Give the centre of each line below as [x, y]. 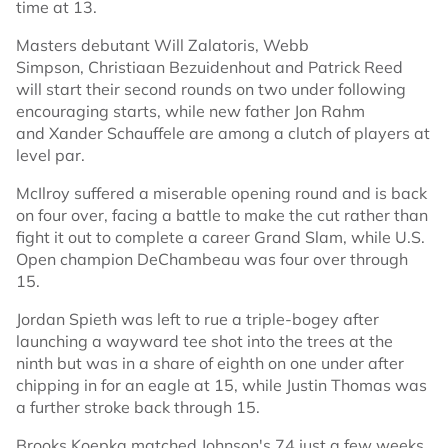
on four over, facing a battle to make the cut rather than [222, 215]
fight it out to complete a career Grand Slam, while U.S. [220, 237]
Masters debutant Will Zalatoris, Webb [162, 45]
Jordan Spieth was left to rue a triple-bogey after [197, 319]
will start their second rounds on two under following [211, 89]
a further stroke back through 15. [138, 407]
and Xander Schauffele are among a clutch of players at [223, 133]
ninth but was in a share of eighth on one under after [210, 363]
